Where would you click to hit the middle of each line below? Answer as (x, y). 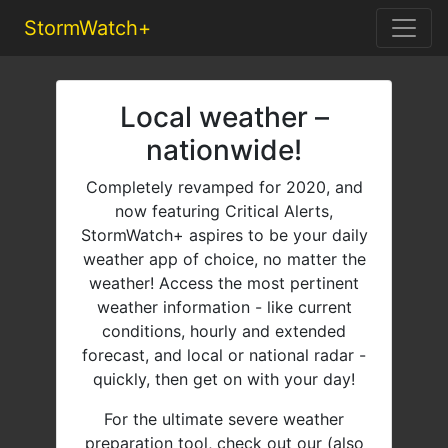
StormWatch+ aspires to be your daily (224, 235)
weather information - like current (224, 307)
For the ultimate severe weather (224, 419)
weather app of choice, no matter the (224, 259)
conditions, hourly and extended (224, 331)
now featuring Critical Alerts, (224, 211)
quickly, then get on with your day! (224, 379)
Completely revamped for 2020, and (224, 187)
